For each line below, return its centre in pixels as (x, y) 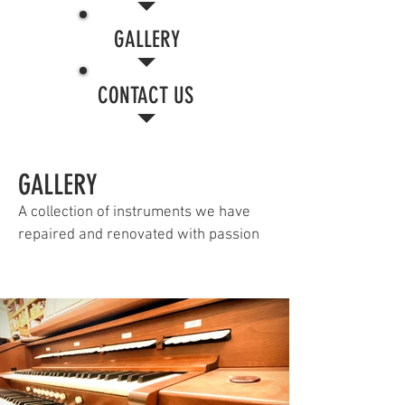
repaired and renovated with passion (139, 235)
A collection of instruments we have (134, 212)
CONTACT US (146, 95)
